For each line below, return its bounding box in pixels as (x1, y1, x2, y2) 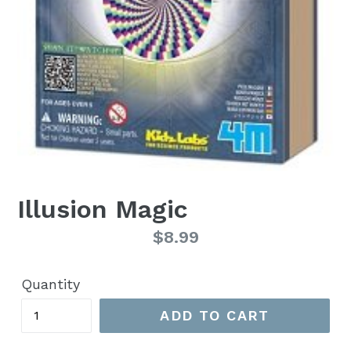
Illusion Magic (17, 194, 188, 224)
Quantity (21, 275, 80, 292)
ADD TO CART (160, 307, 270, 324)
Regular (16, 226, 84, 246)
